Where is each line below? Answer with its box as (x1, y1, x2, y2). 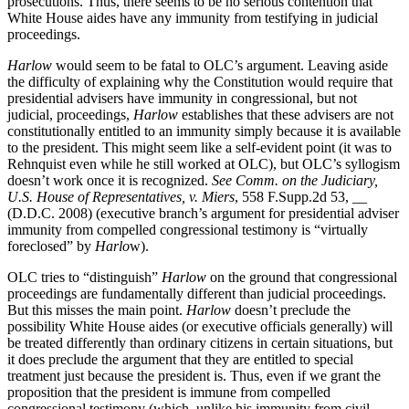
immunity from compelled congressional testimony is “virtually (7, 221, 368, 237)
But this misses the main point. (7, 301, 186, 318)
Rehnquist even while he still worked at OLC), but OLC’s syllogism (7, 155, 400, 172)
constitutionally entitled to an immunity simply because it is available (7, 122, 401, 139)
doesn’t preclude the (231, 301, 351, 318)
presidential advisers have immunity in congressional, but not (7, 89, 357, 106)
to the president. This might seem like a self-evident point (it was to (7, 139, 392, 155)
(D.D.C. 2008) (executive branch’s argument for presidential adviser (7, 204, 399, 221)
